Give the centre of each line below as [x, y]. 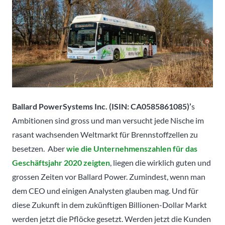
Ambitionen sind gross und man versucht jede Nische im [108, 120]
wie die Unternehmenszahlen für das [132, 148]
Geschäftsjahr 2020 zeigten [61, 162]
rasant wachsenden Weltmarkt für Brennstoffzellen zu [105, 134]
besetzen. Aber [39, 148]
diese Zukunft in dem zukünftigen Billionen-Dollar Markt [109, 204]
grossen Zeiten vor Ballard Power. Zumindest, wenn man [109, 176]
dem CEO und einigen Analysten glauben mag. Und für [105, 190]
